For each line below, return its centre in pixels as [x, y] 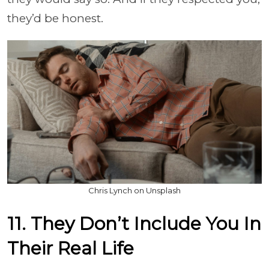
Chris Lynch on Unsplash [134, 190]
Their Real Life [71, 248]
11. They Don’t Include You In [134, 223]
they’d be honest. [55, 18]
